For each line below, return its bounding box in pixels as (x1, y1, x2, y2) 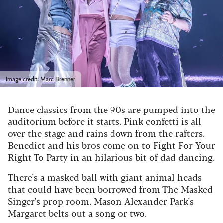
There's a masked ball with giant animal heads (8, 170, 202, 183)
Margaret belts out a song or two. (8, 206, 147, 219)
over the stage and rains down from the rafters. (8, 126, 205, 139)
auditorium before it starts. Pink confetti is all (8, 114, 201, 127)
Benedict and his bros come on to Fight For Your (8, 138, 215, 151)
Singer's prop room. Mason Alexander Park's (8, 194, 194, 207)
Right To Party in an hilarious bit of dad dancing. (8, 150, 215, 163)
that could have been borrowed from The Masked (8, 182, 213, 195)
